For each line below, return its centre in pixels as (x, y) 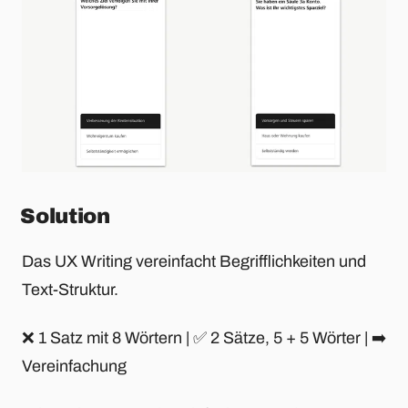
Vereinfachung (74, 367)
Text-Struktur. (70, 290)
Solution (65, 216)
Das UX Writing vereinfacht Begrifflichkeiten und (194, 262)
